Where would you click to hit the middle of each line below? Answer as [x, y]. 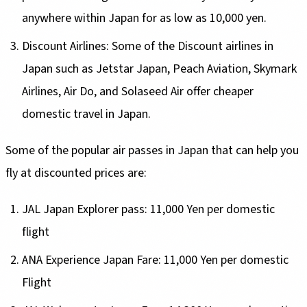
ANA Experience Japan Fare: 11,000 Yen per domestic [155, 260]
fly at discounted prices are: [76, 173]
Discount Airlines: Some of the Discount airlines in [148, 46]
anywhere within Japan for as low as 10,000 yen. [144, 18]
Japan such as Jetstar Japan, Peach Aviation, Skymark [159, 69]
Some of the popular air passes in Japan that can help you [152, 150]
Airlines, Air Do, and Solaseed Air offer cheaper [138, 91]
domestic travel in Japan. [86, 114]
